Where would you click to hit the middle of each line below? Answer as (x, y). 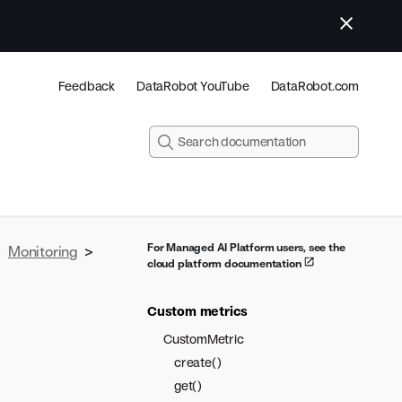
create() (198, 362)
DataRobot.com (315, 86)
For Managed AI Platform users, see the (246, 247)
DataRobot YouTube (192, 86)
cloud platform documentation (226, 263)
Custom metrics (198, 311)
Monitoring (42, 251)
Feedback (86, 86)
